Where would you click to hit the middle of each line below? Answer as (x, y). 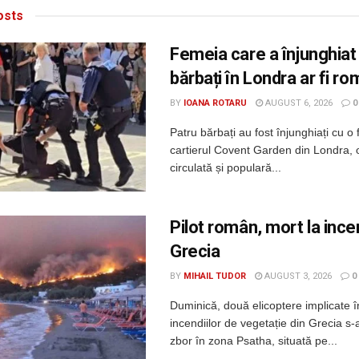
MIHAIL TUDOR (215, 276)
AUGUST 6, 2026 (298, 103)
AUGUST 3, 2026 (297, 276)
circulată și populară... (226, 168)
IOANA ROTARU (215, 103)
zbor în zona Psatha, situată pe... (254, 341)
